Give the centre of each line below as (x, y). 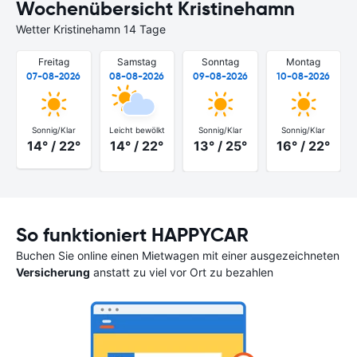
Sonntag (220, 62)
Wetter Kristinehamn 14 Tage (91, 29)
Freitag (53, 62)
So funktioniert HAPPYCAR (132, 235)
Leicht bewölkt (137, 129)
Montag (304, 62)
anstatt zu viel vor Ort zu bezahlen (182, 272)
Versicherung (53, 272)
